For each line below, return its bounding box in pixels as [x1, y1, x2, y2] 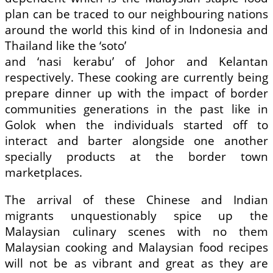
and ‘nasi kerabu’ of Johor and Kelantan [5, 54, 268, 70]
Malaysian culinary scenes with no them [5, 224, 268, 240]
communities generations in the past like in [5, 101, 268, 118]
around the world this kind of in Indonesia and [5, 22, 268, 38]
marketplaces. [5, 165, 82, 181]
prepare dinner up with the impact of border [5, 85, 268, 102]
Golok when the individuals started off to [5, 117, 268, 133]
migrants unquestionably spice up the [5, 208, 268, 224]
